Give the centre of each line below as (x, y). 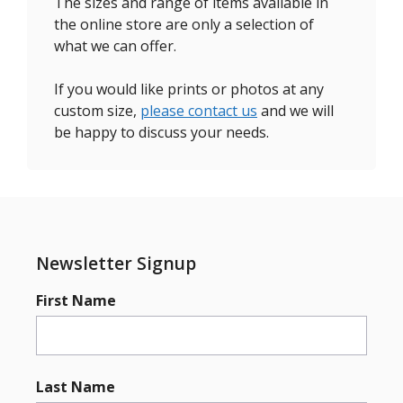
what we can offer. (115, 46)
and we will (296, 111)
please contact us (199, 111)
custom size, (97, 111)
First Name (76, 300)
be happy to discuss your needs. (161, 132)
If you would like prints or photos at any (189, 89)
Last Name (76, 387)
